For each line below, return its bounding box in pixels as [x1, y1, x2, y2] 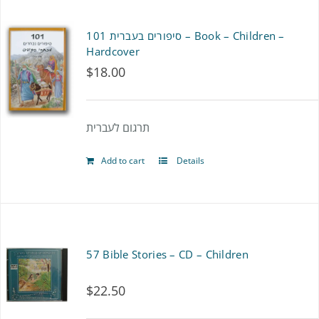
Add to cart [101, 155, 145, 167]
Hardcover [86, 44, 140, 58]
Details [174, 155, 205, 167]
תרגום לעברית [86, 120, 150, 135]
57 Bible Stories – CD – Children [86, 247, 249, 261]
